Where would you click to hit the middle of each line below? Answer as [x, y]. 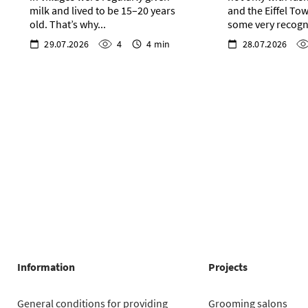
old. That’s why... [68, 24]
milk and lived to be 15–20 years [103, 11]
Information [46, 266]
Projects [228, 266]
